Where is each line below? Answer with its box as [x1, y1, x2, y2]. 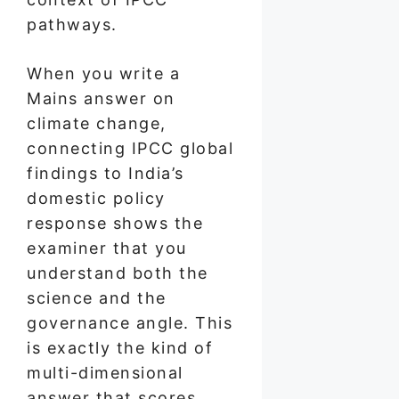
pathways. [27, 14, 118, 34]
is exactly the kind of [27, 338, 213, 357]
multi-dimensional [27, 362, 183, 382]
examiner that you [27, 238, 187, 257]
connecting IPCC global [27, 138, 233, 158]
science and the [27, 288, 167, 307]
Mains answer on [27, 88, 175, 108]
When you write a [27, 63, 180, 83]
